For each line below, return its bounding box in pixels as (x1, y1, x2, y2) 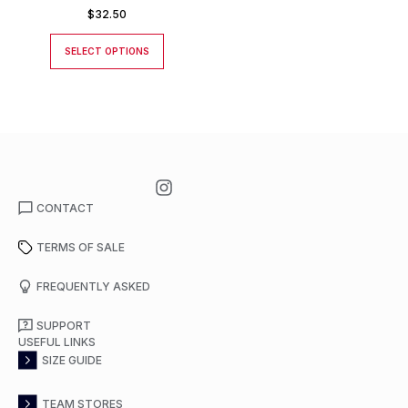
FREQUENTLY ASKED (36, 280, 150, 293)
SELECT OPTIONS (64, 46, 149, 56)
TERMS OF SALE (36, 240, 125, 254)
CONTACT (36, 201, 94, 215)
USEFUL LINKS (18, 335, 96, 349)
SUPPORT (36, 319, 91, 332)
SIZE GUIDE (42, 352, 103, 367)
